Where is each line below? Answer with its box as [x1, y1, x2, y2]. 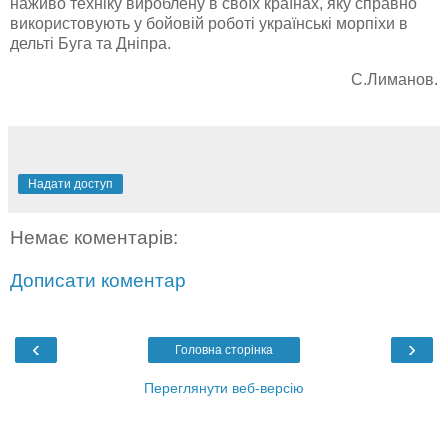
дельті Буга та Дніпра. [10, 34, 171, 52]
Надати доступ [28, 176, 113, 191]
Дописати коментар [10, 270, 186, 292]
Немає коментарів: [10, 226, 178, 248]
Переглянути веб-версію [144, 379, 304, 396]
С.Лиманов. [351, 70, 438, 88]
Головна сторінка [175, 342, 273, 357]
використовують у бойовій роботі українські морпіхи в [10, 14, 408, 32]
